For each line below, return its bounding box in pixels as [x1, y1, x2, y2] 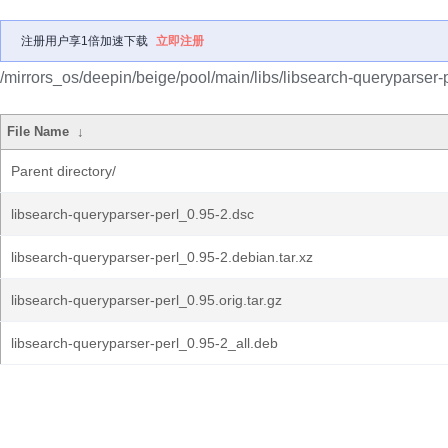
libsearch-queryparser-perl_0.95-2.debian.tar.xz [11, 249, 313, 265]
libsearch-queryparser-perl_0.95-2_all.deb [11, 335, 278, 351]
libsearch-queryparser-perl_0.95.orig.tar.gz [11, 292, 282, 308]
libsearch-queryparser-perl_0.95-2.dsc [11, 206, 254, 222]
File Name [7, 124, 70, 139]
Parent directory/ [11, 163, 116, 179]
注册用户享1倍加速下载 [21, 34, 148, 48]
